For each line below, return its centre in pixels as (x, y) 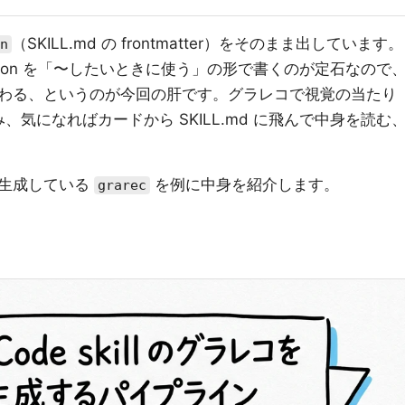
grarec (122, 186)
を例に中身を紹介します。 (245, 185)
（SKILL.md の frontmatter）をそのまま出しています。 (207, 44)
